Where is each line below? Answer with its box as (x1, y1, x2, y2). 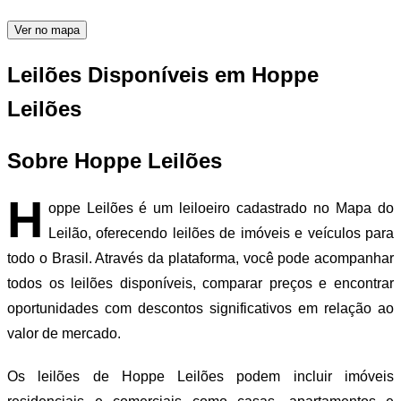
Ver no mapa (14, 22, 80, 37)
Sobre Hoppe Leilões (7, 148, 222, 173)
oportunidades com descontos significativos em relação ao (7, 300, 394, 316)
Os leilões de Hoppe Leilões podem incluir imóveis (7, 368, 394, 384)
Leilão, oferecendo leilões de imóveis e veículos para (47, 225, 394, 241)
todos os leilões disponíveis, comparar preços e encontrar (7, 275, 394, 291)
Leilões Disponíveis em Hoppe (7, 62, 319, 87)
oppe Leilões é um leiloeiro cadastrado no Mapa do (47, 200, 394, 216)
